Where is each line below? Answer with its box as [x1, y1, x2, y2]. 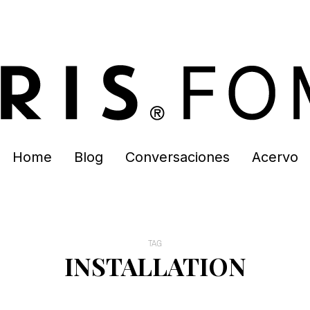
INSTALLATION [64, 249, 246, 282]
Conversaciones [125, 149, 230, 165]
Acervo [251, 149, 298, 165]
